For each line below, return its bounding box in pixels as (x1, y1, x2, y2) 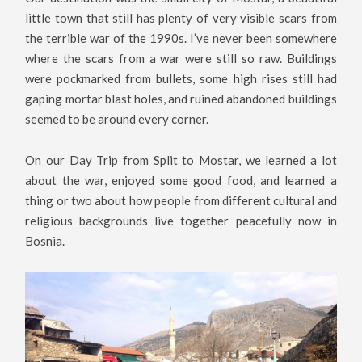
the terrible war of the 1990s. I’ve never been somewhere (25, 31, 337, 46)
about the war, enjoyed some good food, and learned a (25, 172, 337, 187)
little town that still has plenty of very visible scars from (25, 11, 337, 26)
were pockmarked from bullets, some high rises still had (25, 71, 337, 86)
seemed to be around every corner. (25, 112, 209, 127)
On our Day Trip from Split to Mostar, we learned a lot (25, 152, 337, 167)
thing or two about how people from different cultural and (25, 192, 337, 208)
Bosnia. (25, 233, 65, 248)
